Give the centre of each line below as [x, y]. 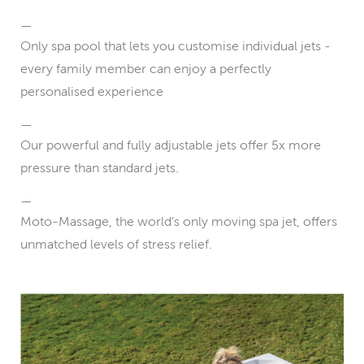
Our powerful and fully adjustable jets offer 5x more [171, 145]
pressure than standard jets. [100, 168]
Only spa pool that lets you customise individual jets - [175, 46]
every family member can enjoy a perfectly [146, 69]
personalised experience [92, 91]
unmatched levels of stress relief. [116, 244]
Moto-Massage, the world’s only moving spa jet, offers [179, 221]
